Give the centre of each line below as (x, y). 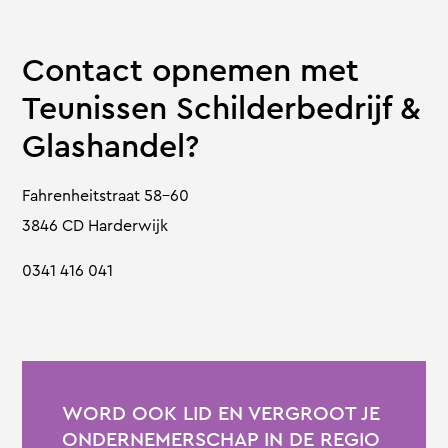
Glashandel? (111, 146)
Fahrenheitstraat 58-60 (106, 195)
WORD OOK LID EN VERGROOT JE (221, 413)
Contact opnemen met (191, 70)
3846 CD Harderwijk (95, 225)
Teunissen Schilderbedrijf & (222, 108)
